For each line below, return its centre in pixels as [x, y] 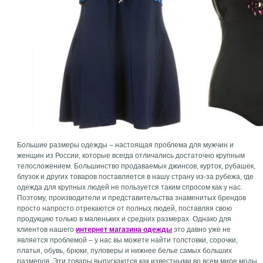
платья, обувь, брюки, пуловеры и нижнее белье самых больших [125, 251]
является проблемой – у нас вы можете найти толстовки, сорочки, [128, 240]
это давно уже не [202, 230]
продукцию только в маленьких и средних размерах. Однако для [124, 219]
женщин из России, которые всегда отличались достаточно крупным [131, 156]
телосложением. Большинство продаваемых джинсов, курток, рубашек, [136, 166]
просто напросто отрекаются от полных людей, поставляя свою [125, 208]
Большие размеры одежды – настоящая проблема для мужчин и [126, 145]
